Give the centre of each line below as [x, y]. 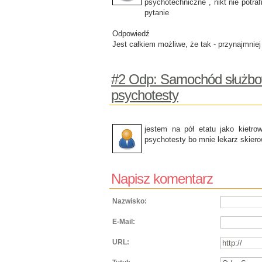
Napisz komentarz [162, 179]
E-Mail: [124, 222]
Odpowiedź [131, 34]
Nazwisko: [130, 201]
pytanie [157, 13]
